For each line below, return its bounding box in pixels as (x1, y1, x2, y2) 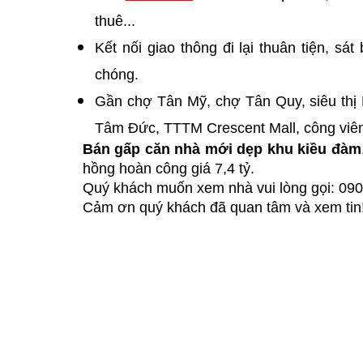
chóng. (95, 66, 139, 83)
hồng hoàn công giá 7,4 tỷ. (83, 160, 254, 177)
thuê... (95, 13, 135, 29)
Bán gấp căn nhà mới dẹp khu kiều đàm (83, 141, 361, 157)
